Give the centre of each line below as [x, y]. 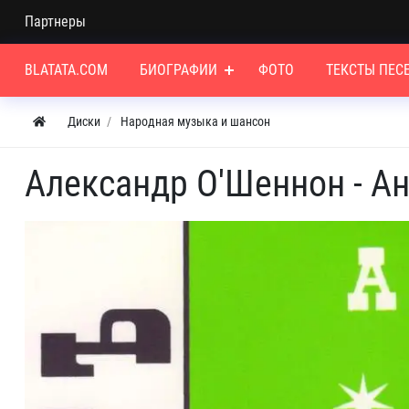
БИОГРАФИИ [179, 70]
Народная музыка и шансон [195, 121]
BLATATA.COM [66, 70]
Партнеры [55, 21]
